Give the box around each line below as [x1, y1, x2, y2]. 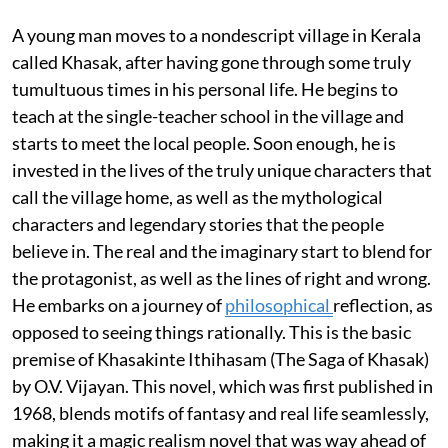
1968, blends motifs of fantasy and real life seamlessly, [12, 401, 429, 424]
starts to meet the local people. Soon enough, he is [12, 131, 396, 154]
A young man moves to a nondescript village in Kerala [12, 23, 421, 46]
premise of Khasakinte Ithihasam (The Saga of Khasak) [12, 347, 429, 370]
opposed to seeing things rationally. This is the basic [12, 320, 411, 343]
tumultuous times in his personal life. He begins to [12, 77, 398, 100]
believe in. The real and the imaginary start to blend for [12, 239, 432, 262]
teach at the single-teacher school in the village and [12, 104, 404, 127]
